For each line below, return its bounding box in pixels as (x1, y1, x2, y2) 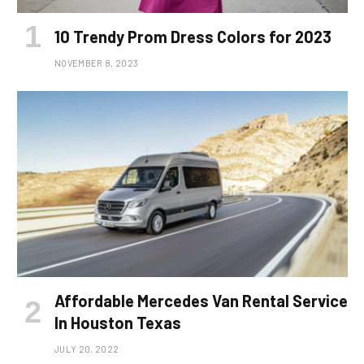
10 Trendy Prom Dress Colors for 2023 (54, 26, 331, 46)
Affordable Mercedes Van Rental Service (54, 290, 348, 310)
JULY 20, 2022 (54, 343, 119, 354)
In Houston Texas (54, 312, 181, 332)
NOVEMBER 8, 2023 (54, 57, 139, 68)
